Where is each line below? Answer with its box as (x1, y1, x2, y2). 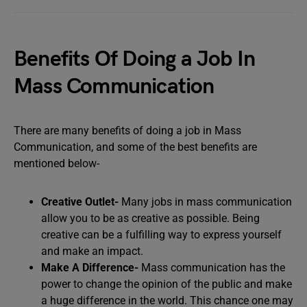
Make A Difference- (41, 261, 141, 274)
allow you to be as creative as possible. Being (41, 212, 260, 225)
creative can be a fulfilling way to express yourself (41, 228, 282, 241)
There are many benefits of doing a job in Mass (14, 124, 241, 137)
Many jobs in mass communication (121, 195, 292, 208)
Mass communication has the (141, 261, 285, 274)
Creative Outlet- (41, 195, 121, 208)
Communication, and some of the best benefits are (14, 140, 257, 153)
